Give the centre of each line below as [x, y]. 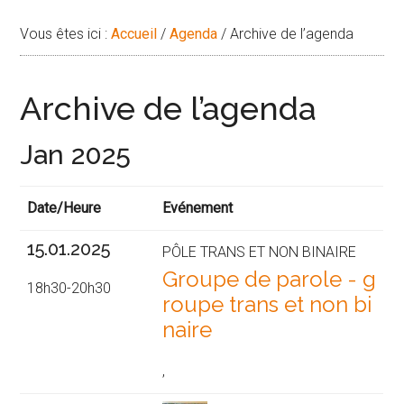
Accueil [134, 34]
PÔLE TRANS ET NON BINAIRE [260, 252]
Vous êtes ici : [66, 34]
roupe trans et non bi [267, 305]
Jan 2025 [76, 155]
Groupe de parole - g [270, 280]
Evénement [198, 208]
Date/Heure [64, 208]
